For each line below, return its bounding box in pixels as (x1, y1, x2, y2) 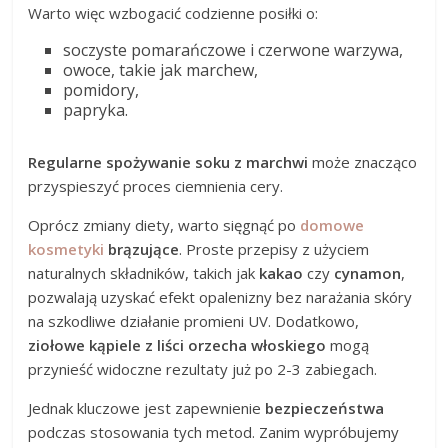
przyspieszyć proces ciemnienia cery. (28, 176, 284, 197)
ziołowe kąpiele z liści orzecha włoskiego (28, 335, 327, 356)
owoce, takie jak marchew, (63, 59, 259, 82)
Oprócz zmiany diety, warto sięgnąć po (28, 215, 301, 236)
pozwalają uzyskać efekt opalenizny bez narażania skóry (28, 287, 413, 308)
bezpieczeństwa (265, 398, 385, 419)
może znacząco (308, 152, 418, 173)
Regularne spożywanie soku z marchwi (28, 152, 309, 173)
